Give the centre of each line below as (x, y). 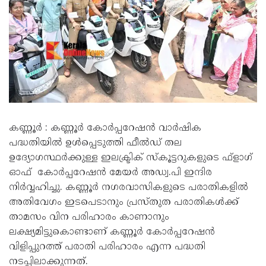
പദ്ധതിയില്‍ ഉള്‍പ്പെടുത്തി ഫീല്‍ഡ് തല (95, 143)
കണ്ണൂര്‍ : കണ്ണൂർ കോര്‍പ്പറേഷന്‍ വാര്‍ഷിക (105, 128)
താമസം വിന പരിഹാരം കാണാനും (89, 217)
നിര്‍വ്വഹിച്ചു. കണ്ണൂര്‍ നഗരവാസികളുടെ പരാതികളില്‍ (129, 188)
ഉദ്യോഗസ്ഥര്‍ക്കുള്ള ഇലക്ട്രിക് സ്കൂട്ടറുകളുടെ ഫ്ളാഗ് (131, 158)
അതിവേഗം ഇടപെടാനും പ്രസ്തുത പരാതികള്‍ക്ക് (124, 202)
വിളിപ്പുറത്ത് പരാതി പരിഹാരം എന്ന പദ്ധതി (107, 247)
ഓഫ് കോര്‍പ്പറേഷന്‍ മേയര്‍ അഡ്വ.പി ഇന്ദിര (110, 173)
